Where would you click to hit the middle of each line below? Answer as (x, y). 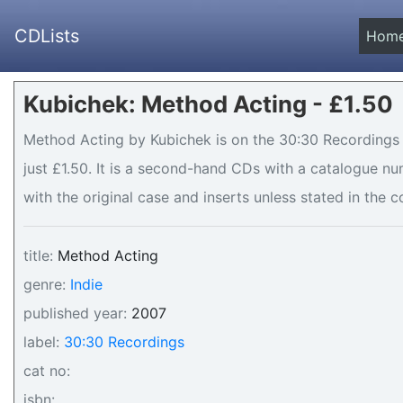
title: (38, 255)
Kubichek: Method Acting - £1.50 (208, 104)
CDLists (47, 36)
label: (41, 342)
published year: (75, 313)
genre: (45, 284)
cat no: (47, 371)
